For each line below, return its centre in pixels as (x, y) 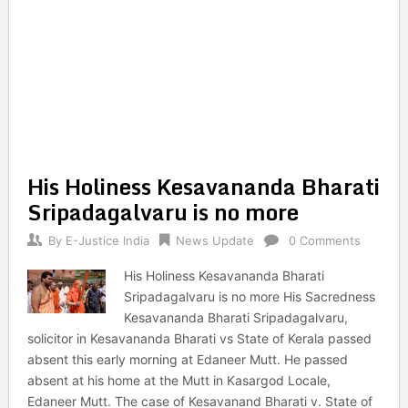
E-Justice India (107, 240)
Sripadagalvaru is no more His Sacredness (250, 296)
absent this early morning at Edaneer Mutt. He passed (187, 359)
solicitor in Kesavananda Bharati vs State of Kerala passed (199, 338)
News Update (214, 240)
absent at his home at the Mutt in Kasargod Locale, (178, 380)
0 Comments (324, 240)
